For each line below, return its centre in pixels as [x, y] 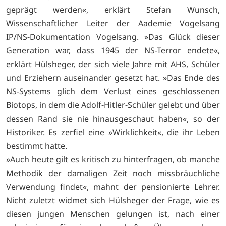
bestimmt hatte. [37, 146]
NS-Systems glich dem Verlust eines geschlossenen [113, 92]
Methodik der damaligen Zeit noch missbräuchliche [113, 173]
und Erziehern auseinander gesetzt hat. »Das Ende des [113, 78]
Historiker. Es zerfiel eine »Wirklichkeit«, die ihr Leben [113, 132]
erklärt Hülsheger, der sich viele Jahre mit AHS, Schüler [113, 64]
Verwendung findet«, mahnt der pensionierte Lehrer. [113, 187]
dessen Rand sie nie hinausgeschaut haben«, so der [113, 119]
